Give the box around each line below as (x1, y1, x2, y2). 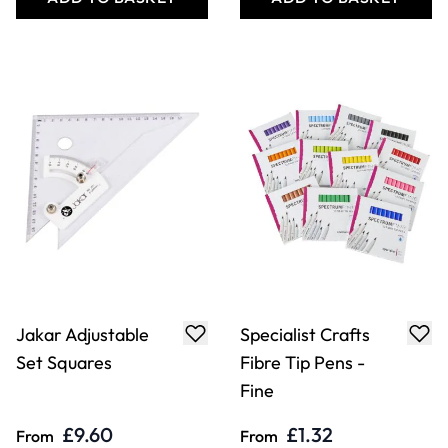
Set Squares (16, 351, 112, 375)
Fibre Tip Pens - (240, 351, 365, 375)
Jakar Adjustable (16, 323, 149, 347)
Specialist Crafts (240, 323, 370, 347)
